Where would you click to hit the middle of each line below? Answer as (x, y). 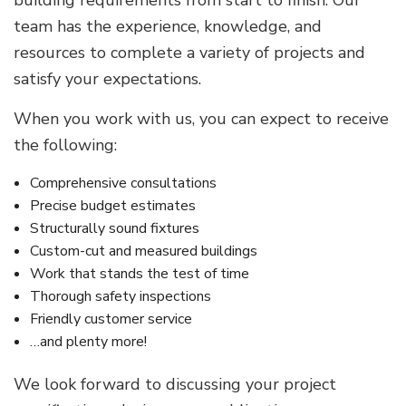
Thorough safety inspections (120, 296)
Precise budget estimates (112, 205)
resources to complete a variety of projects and (189, 52)
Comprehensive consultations (123, 183)
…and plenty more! (88, 341)
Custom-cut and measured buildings (143, 251)
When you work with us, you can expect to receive (201, 118)
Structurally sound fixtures (114, 228)
